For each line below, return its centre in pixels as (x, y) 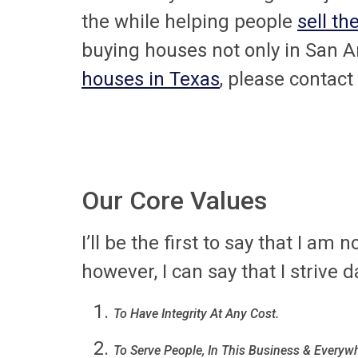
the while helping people (189, 21)
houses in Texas (151, 79)
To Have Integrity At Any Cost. (196, 314)
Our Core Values (174, 200)
